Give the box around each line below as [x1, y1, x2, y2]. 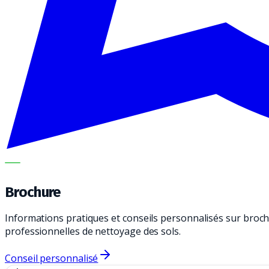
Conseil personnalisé [5, 251, 98, 265]
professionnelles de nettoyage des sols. [5, 224, 181, 238]
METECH [20, 159, 53, 166]
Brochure [5, 183, 61, 201]
